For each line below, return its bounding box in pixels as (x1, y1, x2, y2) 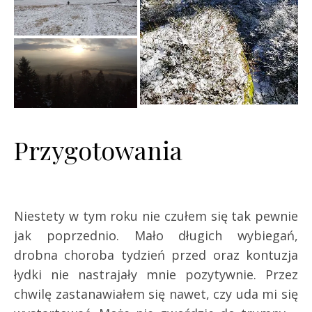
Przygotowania (14, 132, 182, 166)
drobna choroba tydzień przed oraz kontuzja (14, 247, 298, 264)
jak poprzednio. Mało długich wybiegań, (14, 227, 298, 244)
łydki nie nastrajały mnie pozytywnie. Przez (14, 266, 298, 283)
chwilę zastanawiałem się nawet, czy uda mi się (14, 286, 298, 303)
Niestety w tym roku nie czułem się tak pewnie (14, 208, 298, 225)
